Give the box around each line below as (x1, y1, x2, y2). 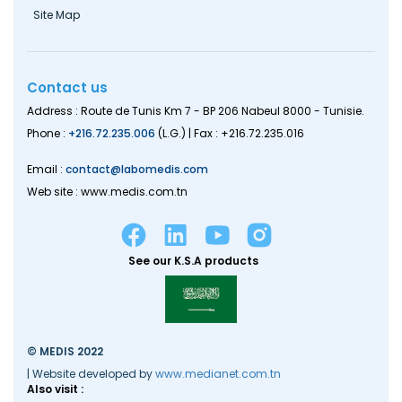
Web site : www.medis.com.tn (27, 183, 188, 199)
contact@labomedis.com (66, 161, 208, 177)
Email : (27, 161, 66, 177)
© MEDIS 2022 (27, 343, 103, 359)
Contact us (27, 77, 108, 97)
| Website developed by (27, 365, 155, 381)
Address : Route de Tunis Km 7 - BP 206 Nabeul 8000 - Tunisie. (27, 102, 364, 118)
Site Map (33, 6, 80, 22)
